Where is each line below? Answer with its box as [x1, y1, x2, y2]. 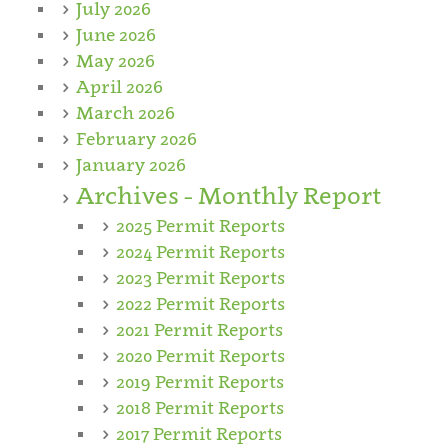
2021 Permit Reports [116, 318, 283, 340]
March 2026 [76, 101, 175, 123]
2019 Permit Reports [116, 370, 284, 392]
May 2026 [76, 49, 155, 71]
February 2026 [76, 127, 197, 149]
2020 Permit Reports [116, 344, 285, 366]
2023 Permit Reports [116, 266, 285, 288]
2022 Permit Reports [116, 292, 285, 314]
